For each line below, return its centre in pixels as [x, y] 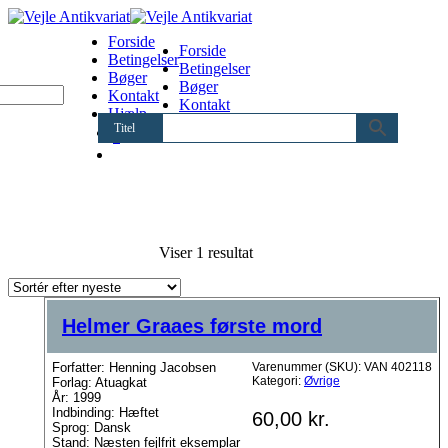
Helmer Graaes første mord [192, 326]
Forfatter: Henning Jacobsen [134, 367]
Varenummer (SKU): [308, 367]
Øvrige [322, 381]
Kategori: [278, 381]
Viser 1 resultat [206, 252]
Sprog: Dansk [91, 427]
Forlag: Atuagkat [99, 382]
